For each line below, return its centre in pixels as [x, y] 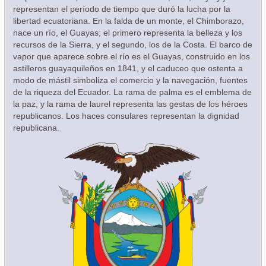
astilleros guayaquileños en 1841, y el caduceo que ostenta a [128, 69]
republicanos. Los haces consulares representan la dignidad [126, 116]
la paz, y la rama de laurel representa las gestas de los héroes [130, 104]
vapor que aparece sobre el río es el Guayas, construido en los [131, 57]
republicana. [36, 128]
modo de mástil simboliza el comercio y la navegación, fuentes [130, 80]
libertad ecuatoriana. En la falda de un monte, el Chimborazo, [128, 21]
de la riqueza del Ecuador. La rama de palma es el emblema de [132, 92]
